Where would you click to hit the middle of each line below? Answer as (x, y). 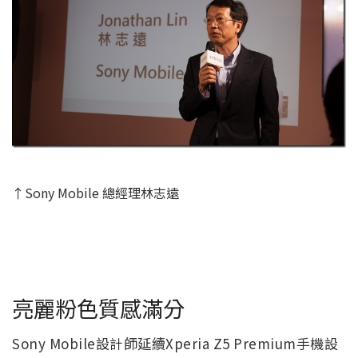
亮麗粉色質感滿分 (98, 307)
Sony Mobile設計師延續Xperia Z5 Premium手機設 (175, 344)
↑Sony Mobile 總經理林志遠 (95, 193)
